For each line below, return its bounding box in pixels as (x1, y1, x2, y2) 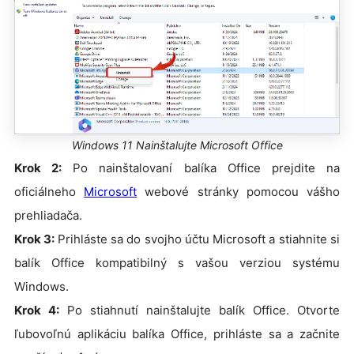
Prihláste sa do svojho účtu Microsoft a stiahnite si (57, 232, 341, 247)
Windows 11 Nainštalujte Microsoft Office (71, 138, 283, 152)
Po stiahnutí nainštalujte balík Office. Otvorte (59, 303, 340, 318)
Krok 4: (14, 303, 59, 318)
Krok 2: (14, 160, 62, 175)
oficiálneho (14, 184, 85, 199)
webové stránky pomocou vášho (137, 184, 341, 199)
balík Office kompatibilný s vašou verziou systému (14, 255, 340, 270)
